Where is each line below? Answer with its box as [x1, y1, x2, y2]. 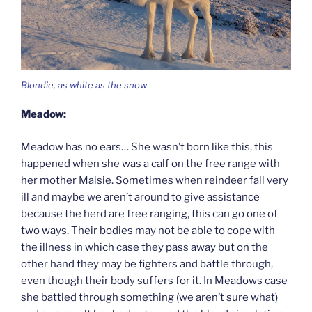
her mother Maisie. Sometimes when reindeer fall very [21, 173, 288, 187]
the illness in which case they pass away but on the [21, 240, 268, 253]
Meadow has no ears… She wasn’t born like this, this [21, 140, 273, 153]
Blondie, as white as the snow [21, 79, 147, 91]
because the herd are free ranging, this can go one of [21, 207, 278, 220]
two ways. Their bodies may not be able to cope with [21, 224, 275, 237]
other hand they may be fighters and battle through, [21, 257, 273, 270]
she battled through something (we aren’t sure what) [21, 290, 278, 304]
